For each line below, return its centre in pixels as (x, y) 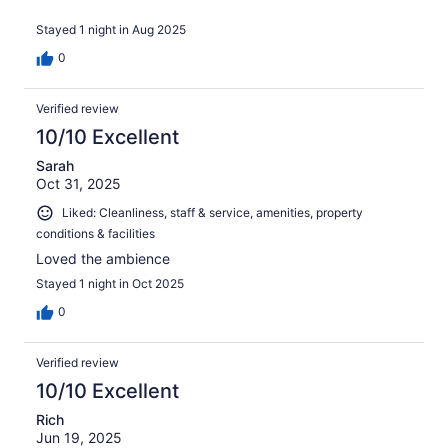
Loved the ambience (103, 258)
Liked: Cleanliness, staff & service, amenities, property (212, 212)
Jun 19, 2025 (79, 437)
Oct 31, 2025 (78, 183)
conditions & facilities (95, 233)
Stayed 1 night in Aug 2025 (111, 29)
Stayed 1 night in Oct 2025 (110, 283)
